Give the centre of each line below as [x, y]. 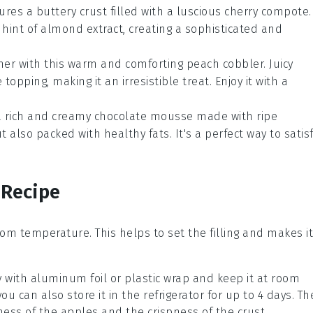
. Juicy [278, 64]
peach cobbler [225, 64]
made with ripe [235, 116]
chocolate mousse [144, 116]
